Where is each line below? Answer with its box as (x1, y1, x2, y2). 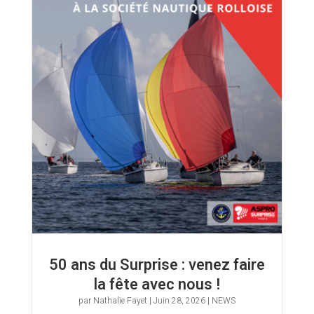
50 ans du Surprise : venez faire (48, 254, 265, 277)
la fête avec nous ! (93, 273, 220, 296)
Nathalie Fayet (93, 294, 147, 308)
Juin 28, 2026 (153, 294, 205, 308)
